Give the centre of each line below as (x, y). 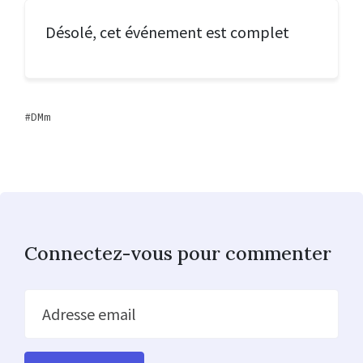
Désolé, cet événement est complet (167, 32)
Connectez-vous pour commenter (178, 252)
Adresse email (89, 314)
